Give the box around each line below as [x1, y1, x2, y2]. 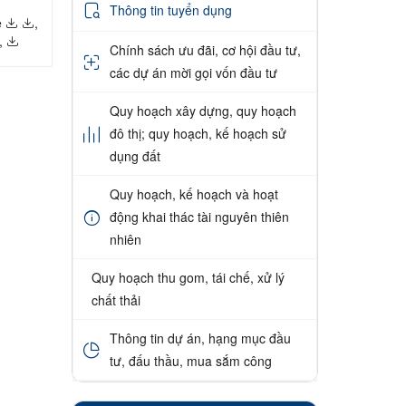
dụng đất [109, 147, 160, 166]
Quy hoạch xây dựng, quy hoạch [109, 101, 296, 121]
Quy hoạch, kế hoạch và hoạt [109, 185, 278, 204]
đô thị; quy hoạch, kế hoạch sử [109, 124, 286, 143]
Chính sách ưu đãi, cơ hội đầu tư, [109, 41, 301, 60]
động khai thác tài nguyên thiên [109, 208, 289, 227]
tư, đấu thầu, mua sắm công [109, 352, 272, 371]
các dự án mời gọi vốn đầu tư [109, 63, 277, 82]
